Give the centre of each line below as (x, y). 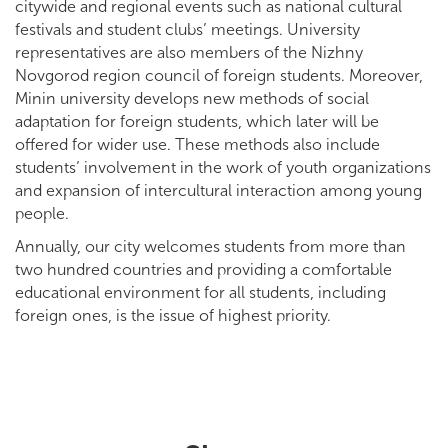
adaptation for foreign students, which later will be (197, 121)
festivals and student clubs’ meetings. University (187, 29)
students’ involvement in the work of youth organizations (223, 167)
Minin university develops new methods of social (192, 98)
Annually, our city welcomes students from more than (210, 246)
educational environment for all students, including (200, 292)
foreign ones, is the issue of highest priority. (173, 315)
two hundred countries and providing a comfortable (203, 269)
